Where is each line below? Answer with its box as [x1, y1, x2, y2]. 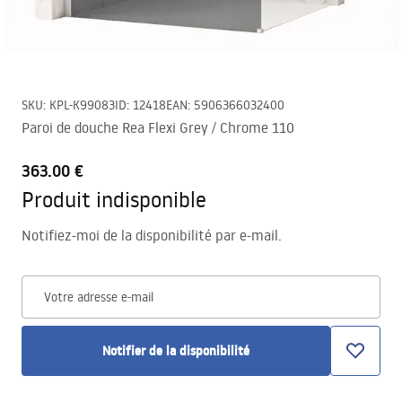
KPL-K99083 [49, 97, 115, 113]
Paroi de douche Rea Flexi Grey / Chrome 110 [22, 118, 294, 136]
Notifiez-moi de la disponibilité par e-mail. [22, 226, 282, 244]
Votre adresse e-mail [44, 289, 153, 305]
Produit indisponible [22, 185, 206, 213]
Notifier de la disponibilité [102, 342, 249, 360]
